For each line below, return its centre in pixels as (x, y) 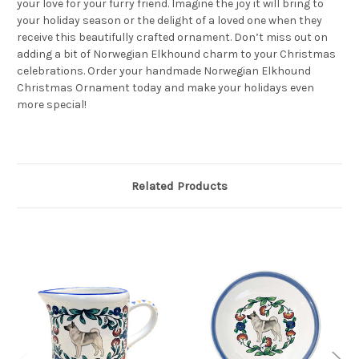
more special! (52, 105)
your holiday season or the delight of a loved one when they (169, 21)
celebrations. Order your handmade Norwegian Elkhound (164, 71)
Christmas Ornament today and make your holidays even (165, 88)
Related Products (179, 186)
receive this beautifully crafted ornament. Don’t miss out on (172, 38)
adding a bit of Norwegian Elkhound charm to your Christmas (176, 54)
